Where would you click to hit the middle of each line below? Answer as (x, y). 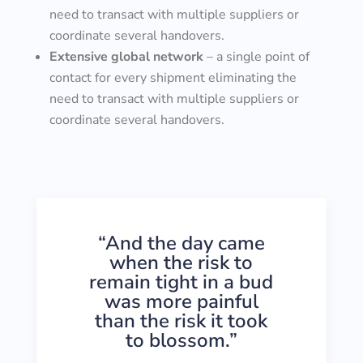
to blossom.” (181, 340)
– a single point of (256, 57)
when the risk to (181, 263)
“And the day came (181, 243)
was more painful (181, 301)
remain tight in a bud (181, 282)
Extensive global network (126, 57)
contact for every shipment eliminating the (173, 78)
